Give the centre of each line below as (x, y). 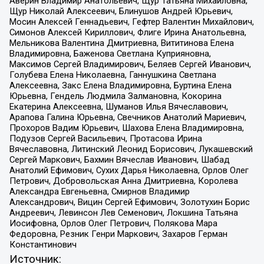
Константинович (43, 244)
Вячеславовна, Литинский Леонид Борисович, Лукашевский (131, 149)
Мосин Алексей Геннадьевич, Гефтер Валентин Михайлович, (131, 22)
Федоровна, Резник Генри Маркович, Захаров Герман (118, 234)
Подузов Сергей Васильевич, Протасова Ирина (105, 138)
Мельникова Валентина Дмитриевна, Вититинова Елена (121, 43)
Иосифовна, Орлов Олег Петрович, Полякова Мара (113, 223)
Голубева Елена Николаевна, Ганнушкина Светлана (113, 75)
